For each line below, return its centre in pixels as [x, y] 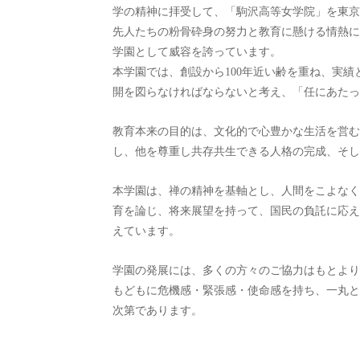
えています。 [146, 231]
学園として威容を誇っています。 [197, 51]
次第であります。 [157, 310]
